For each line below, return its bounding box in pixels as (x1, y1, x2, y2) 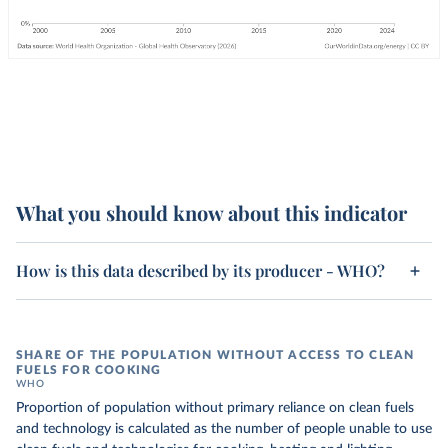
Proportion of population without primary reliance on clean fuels (16, 401, 414, 415)
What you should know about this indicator (16, 199, 407, 226)
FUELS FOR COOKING (16, 364, 162, 376)
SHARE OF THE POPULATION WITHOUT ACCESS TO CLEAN (16, 349, 415, 361)
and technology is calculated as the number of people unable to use (16, 422, 432, 436)
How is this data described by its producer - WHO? (16, 260, 385, 281)
